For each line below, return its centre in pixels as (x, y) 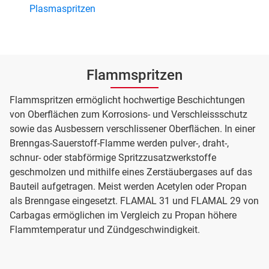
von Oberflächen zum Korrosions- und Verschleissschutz (128, 114)
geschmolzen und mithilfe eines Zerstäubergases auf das (131, 172)
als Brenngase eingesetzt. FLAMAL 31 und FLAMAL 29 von (134, 201)
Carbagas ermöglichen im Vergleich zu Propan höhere (123, 215)
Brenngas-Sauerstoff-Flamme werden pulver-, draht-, (119, 143)
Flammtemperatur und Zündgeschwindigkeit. (105, 230)
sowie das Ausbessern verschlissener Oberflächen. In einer (132, 129)
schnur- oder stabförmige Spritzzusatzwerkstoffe (113, 158)
